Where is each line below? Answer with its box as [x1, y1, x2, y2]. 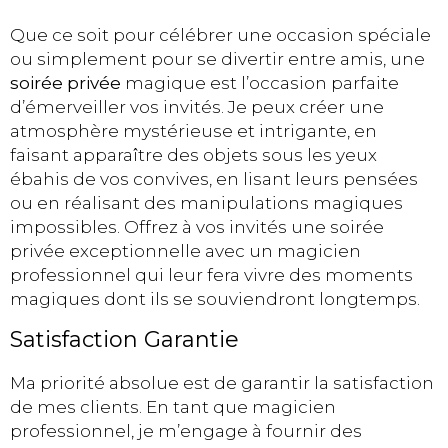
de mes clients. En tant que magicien [10, 397, 336, 418]
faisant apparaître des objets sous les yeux [10, 144, 377, 165]
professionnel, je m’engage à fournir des [10, 421, 362, 442]
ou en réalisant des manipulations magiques [10, 192, 403, 213]
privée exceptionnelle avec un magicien [10, 240, 361, 261]
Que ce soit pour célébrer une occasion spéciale [10, 24, 431, 45]
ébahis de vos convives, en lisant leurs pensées [10, 168, 418, 189]
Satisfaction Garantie [10, 326, 239, 354]
